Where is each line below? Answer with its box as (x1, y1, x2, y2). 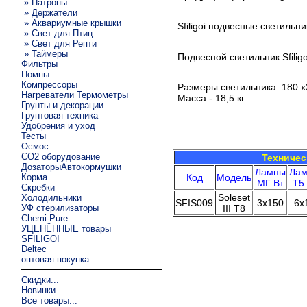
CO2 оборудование (21, 151, 101, 162)
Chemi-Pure (21, 212, 69, 223)
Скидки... (21, 274, 60, 285)
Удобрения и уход (21, 120, 96, 131)
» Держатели (21, 7, 78, 18)
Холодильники (21, 192, 82, 203)
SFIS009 (175, 197, 214, 208)
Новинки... (21, 284, 64, 295)
